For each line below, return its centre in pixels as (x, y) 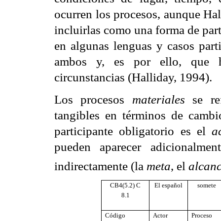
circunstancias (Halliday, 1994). (133, 77)
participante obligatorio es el (133, 130)
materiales (158, 99)
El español (168, 185)
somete (207, 185)
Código (115, 216)
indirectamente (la (100, 166)
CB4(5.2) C (125, 185)
